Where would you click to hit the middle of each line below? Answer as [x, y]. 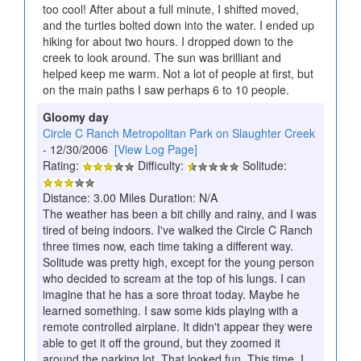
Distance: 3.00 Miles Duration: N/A [130, 197]
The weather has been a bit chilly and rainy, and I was [180, 213]
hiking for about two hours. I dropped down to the [168, 41]
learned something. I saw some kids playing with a [170, 310]
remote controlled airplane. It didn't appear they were [178, 326]
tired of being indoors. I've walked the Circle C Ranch [178, 229]
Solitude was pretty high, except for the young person [178, 261]
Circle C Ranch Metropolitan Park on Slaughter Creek [179, 133]
